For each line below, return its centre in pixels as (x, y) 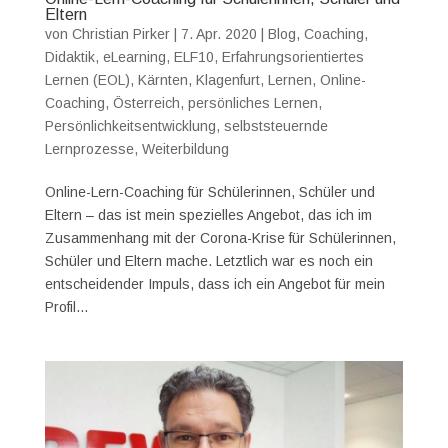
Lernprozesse (89, 148)
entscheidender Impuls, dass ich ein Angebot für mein (214, 283)
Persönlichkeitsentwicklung (130, 125)
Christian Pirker (120, 33)
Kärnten (162, 79)
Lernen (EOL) (87, 79)
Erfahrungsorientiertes (292, 56)
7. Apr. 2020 (218, 33)
